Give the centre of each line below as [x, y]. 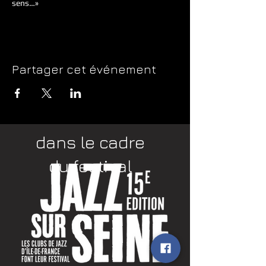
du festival [90, 166]
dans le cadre [90, 142]
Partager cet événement [84, 69]
